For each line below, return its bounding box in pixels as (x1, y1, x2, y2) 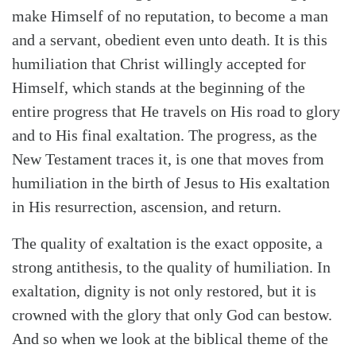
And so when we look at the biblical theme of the (12, 329, 328, 347)
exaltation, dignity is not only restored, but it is (12, 281, 316, 300)
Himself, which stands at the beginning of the (12, 78, 305, 96)
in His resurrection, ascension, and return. (12, 197, 281, 215)
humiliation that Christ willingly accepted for (12, 54, 306, 72)
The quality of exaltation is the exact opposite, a (12, 234, 323, 252)
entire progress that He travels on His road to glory (12, 102, 340, 120)
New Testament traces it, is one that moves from (12, 149, 324, 168)
